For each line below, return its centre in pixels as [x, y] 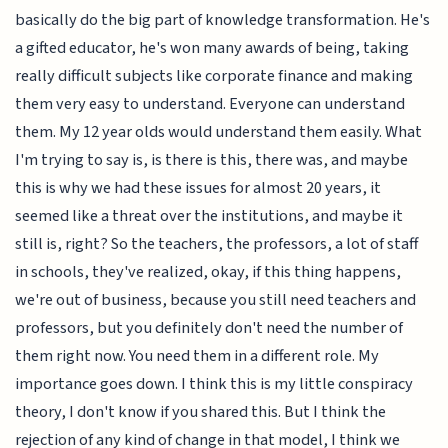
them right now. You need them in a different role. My [197, 355]
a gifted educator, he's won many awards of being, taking [212, 47]
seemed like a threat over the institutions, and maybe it [209, 215]
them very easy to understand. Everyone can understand [210, 103]
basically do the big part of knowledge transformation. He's [223, 19]
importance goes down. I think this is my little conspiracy [214, 383]
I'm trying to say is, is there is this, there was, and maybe [212, 159]
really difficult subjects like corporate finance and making [214, 75]
